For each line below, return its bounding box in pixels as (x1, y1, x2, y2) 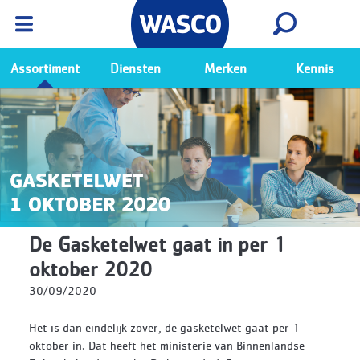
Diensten (109, 59, 161, 76)
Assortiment (10, 59, 80, 76)
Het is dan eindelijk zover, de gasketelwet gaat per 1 (29, 320, 300, 335)
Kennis (296, 59, 334, 76)
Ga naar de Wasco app (68, 30, 157, 42)
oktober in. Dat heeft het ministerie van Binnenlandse (29, 337, 305, 353)
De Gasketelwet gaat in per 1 (29, 231, 285, 257)
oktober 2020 (29, 256, 152, 282)
